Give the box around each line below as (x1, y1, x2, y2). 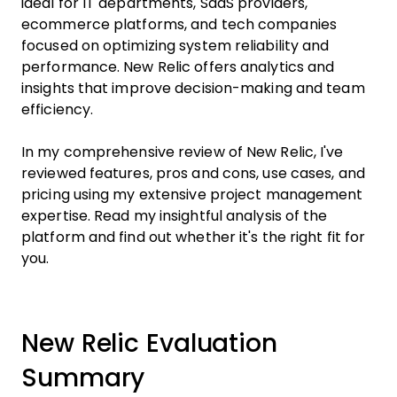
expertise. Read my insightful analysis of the (21, 208, 328, 223)
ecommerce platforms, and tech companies (21, 17, 337, 32)
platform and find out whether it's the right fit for (21, 230, 366, 245)
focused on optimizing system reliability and (21, 38, 330, 53)
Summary (21, 364, 145, 392)
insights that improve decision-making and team (21, 81, 365, 96)
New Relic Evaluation (21, 330, 277, 357)
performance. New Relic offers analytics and (21, 59, 335, 74)
